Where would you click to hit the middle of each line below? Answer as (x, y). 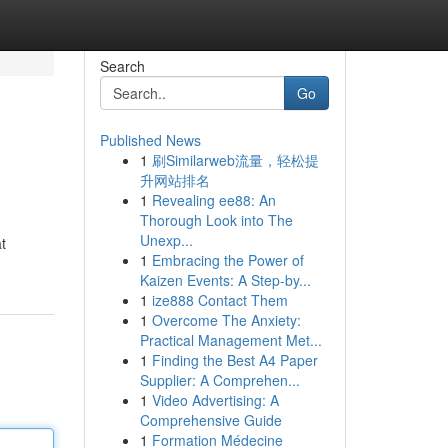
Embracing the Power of (227, 260)
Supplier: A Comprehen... (219, 380)
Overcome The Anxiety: (226, 320)
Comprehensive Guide (210, 420)
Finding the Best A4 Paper (234, 360)
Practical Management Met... (230, 340)
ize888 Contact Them (219, 300)
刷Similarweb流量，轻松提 (235, 160)
